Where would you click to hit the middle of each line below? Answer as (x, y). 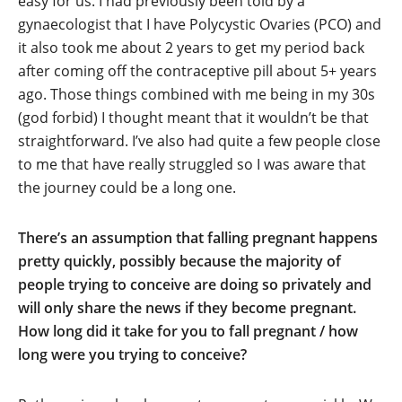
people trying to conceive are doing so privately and (195, 284)
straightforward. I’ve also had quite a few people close (199, 141)
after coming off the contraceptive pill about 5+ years (197, 71)
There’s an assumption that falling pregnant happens (198, 238)
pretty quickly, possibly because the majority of (179, 261)
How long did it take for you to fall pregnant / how (188, 331)
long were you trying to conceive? (132, 354)
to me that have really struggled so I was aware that (192, 164)
